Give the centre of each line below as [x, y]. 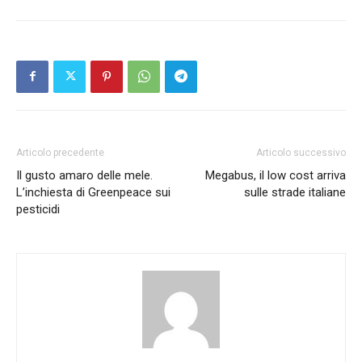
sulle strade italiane [295, 192]
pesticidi [38, 209]
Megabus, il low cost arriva [276, 175]
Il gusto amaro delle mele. [84, 175]
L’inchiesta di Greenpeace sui [93, 192]
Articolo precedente [60, 152]
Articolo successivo [301, 152]
